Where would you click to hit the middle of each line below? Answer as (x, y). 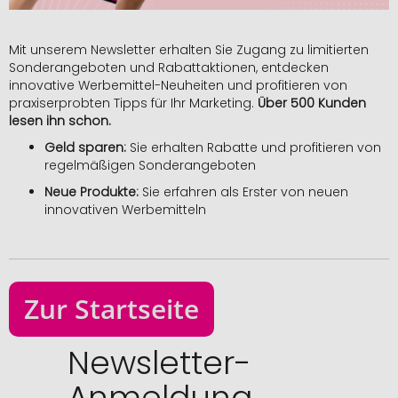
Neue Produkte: (92, 192)
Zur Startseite (111, 309)
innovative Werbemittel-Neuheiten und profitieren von (178, 86)
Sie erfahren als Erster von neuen (243, 192)
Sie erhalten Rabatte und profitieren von (255, 148)
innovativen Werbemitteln (125, 210)
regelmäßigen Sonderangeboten (150, 166)
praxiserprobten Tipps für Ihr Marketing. (133, 103)
